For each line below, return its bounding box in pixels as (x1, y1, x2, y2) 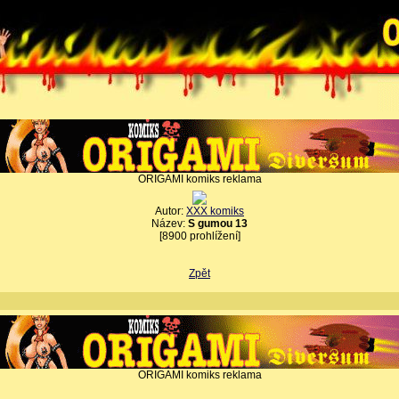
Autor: (155, 205, 186, 217)
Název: (151, 217, 188, 230)
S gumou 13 (188, 217, 248, 230)
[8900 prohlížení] (159, 230, 240, 242)
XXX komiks (186, 205, 244, 217)
